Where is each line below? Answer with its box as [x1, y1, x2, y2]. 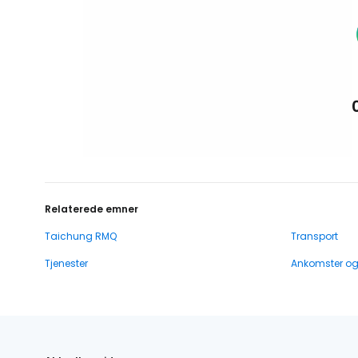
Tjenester [45, 257, 88, 271]
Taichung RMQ [45, 229, 117, 244]
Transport [291, 229, 338, 244]
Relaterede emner [45, 202, 138, 217]
